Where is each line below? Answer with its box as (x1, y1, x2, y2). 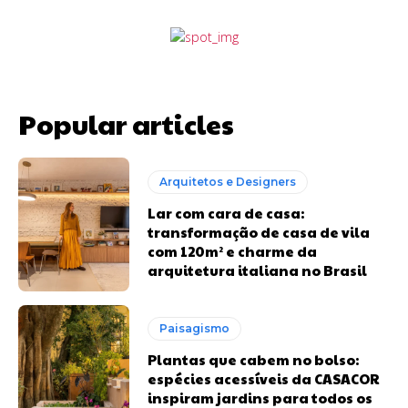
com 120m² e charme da (148, 240, 318, 260)
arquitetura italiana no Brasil (148, 260, 368, 280)
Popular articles (18, 105, 234, 143)
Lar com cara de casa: (148, 202, 305, 222)
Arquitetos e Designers (159, 174, 297, 189)
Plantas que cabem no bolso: (148, 350, 360, 370)
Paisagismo (159, 321, 230, 336)
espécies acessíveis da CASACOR (148, 369, 380, 389)
